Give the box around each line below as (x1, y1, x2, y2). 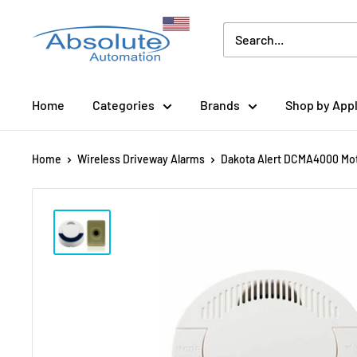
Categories (92, 97, 155, 112)
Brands (200, 97, 240, 112)
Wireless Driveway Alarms (77, 152, 205, 166)
